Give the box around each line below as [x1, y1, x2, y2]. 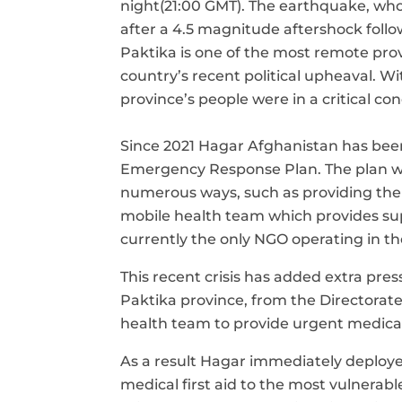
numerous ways [120, 183, 238, 201]
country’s [120, 66, 193, 84]
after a [120, 20, 173, 38]
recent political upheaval [192, 66, 373, 84]
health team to [120, 314, 234, 332]
